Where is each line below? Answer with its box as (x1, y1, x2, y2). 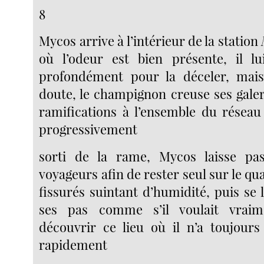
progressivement (39, 120, 138, 138)
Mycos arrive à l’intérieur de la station (39, 32, 262, 50)
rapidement (39, 235, 108, 253)
